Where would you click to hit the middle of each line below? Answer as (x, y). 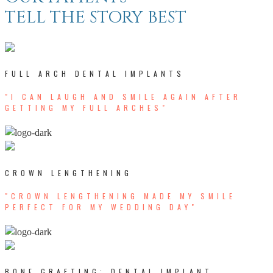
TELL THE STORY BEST (96, 18)
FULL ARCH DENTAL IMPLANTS (95, 74)
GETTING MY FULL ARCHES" (87, 108)
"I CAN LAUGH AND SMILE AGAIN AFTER (123, 97)
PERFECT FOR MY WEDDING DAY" (101, 207)
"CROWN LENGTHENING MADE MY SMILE (120, 196)
